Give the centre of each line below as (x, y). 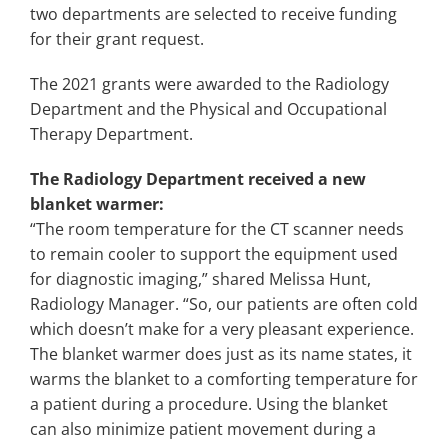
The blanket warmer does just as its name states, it (221, 353)
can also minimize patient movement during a (203, 428)
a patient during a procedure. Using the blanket (209, 403)
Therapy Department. (111, 133)
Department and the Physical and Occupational (208, 108)
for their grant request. (117, 38)
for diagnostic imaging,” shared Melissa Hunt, (200, 278)
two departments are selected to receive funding (213, 13)
